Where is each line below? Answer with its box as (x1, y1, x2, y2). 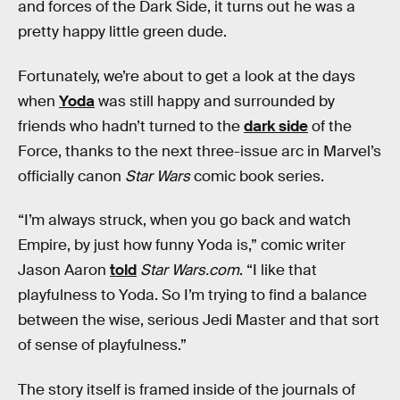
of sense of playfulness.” (18, 336, 187, 355)
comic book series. (190, 166, 324, 186)
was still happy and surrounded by (95, 91, 335, 111)
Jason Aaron (18, 261, 110, 280)
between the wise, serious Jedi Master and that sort (18, 311, 379, 330)
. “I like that (239, 261, 317, 280)
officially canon (18, 166, 125, 186)
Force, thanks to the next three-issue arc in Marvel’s (18, 141, 381, 161)
